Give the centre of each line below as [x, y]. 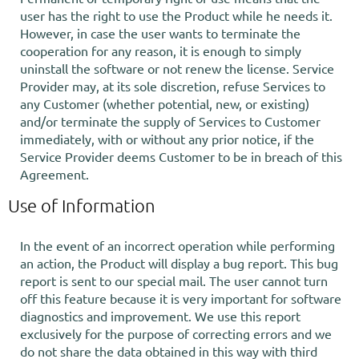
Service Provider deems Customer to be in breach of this [181, 156]
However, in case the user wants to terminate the [160, 33]
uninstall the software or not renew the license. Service [177, 68]
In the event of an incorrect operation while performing [177, 245]
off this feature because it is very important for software [181, 298]
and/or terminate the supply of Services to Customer [170, 121]
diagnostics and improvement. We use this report [160, 316]
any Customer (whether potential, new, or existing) [165, 103]
